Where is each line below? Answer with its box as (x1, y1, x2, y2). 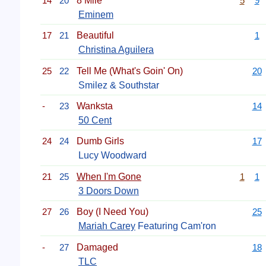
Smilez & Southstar (78, 80, 159, 90)
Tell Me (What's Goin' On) (77, 65, 183, 76)
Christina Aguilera (78, 45, 154, 55)
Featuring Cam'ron (135, 221, 216, 232)
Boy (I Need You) (77, 207, 148, 217)
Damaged (77, 242, 118, 252)
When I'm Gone (77, 171, 141, 182)
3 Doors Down (78, 185, 139, 196)
